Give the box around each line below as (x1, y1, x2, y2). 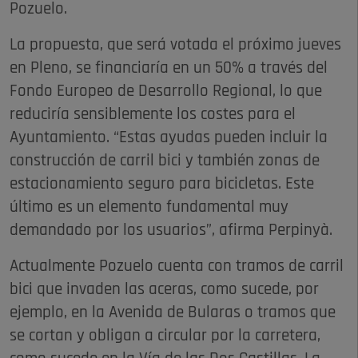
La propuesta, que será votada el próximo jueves (10, 36, 341, 54)
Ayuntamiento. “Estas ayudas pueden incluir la (10, 129, 328, 146)
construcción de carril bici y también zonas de (10, 152, 320, 169)
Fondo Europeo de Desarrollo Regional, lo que (10, 82, 322, 100)
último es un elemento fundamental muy (10, 198, 288, 216)
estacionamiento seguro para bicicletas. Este (10, 175, 314, 193)
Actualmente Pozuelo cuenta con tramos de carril (10, 257, 344, 275)
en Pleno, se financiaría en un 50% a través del (10, 59, 328, 77)
